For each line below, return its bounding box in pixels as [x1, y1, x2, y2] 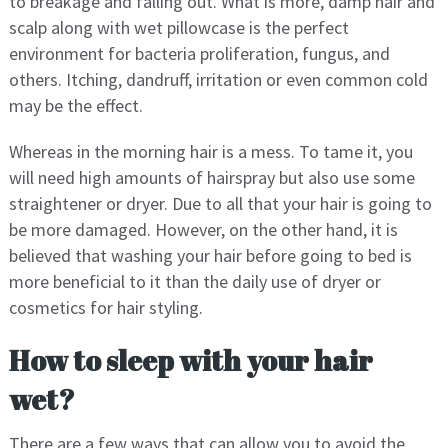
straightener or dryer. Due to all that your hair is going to [8, 192, 432, 216]
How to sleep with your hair [8, 341, 373, 380]
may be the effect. [8, 94, 143, 118]
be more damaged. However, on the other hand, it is [8, 218, 398, 242]
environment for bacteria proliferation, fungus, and [8, 42, 390, 66]
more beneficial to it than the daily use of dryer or [8, 270, 381, 294]
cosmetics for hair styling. [8, 296, 203, 320]
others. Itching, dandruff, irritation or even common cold [8, 68, 428, 92]
